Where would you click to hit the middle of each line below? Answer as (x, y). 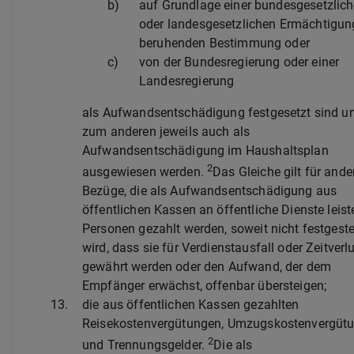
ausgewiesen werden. (145, 172)
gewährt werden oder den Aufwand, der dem (207, 267)
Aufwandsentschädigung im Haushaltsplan (205, 150)
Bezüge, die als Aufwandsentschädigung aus (210, 191)
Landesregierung (187, 81)
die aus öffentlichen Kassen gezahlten (191, 305)
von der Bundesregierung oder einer (239, 62)
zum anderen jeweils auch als (166, 131)
